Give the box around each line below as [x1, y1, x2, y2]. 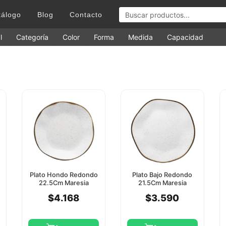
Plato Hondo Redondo [29, 171, 98, 179]
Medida [128, 33, 153, 42]
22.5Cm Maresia [38, 179, 89, 187]
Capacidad [167, 33, 203, 42]
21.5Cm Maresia [138, 179, 187, 187]
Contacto [70, 11, 102, 19]
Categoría [16, 33, 48, 42]
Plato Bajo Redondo [132, 171, 193, 179]
